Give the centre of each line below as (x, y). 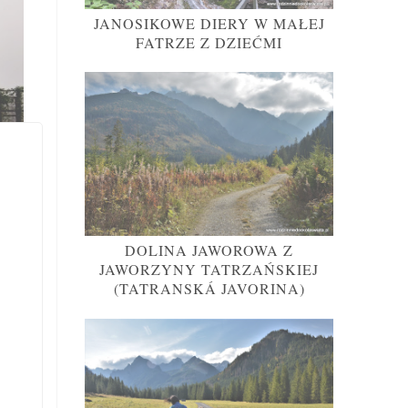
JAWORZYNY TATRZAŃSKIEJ (209, 270)
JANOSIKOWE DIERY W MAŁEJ (209, 23)
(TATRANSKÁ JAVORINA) (209, 289)
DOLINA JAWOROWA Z (209, 250)
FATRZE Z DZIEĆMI (209, 42)
